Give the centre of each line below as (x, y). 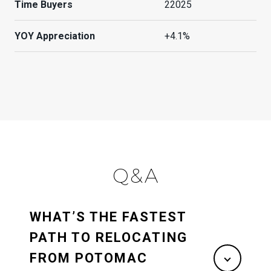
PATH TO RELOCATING (109, 237)
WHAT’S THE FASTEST (108, 217)
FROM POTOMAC (89, 258)
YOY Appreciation (55, 36)
